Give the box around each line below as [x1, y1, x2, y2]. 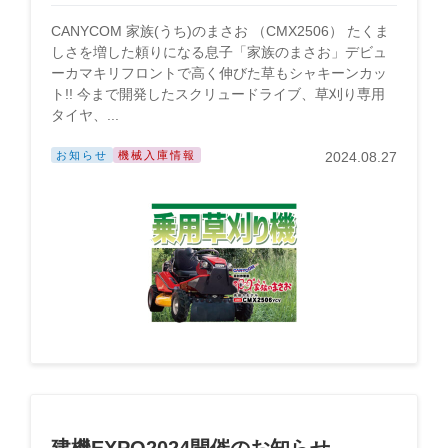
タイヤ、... [51, 107, 119, 123]
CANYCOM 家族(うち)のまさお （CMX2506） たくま [51, 23, 389, 39]
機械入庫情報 [118, 149, 196, 161]
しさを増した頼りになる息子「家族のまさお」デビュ [51, 44, 387, 60]
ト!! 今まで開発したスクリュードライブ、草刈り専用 [51, 86, 385, 102]
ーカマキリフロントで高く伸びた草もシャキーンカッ [51, 65, 387, 81]
